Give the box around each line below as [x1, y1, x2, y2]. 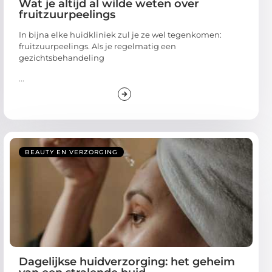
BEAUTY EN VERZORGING [25, 145, 118, 154]
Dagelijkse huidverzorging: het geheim [19, 252, 235, 266]
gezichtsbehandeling [19, 50, 104, 61]
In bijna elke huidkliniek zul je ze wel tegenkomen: [19, 27, 222, 38]
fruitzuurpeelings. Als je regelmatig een [19, 39, 176, 49]
